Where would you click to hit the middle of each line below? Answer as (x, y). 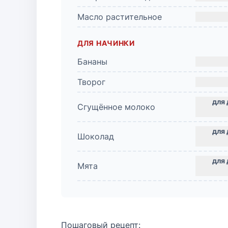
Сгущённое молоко (116, 107)
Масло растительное (120, 17)
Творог (91, 82)
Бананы (92, 62)
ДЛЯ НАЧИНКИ (106, 43)
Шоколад (96, 136)
